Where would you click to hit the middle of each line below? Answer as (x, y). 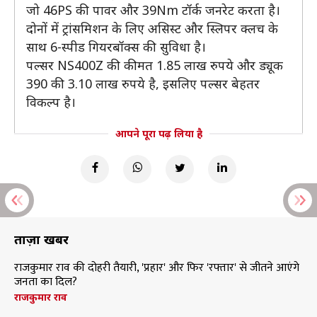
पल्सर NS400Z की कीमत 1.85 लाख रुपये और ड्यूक (155, 65)
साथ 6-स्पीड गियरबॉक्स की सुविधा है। (116, 47)
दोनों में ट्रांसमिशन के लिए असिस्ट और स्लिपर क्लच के (152, 28)
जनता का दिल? (46, 282)
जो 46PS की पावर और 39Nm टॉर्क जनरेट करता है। (153, 10)
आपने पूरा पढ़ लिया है (158, 133)
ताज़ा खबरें (41, 239)
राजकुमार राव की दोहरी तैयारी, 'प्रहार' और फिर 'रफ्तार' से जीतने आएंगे (157, 268)
